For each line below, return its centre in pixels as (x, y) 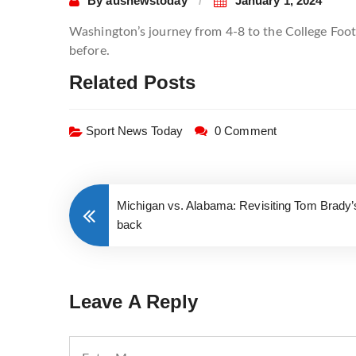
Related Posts (133, 83)
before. (89, 51)
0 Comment (246, 131)
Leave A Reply (134, 302)
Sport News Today (134, 131)
